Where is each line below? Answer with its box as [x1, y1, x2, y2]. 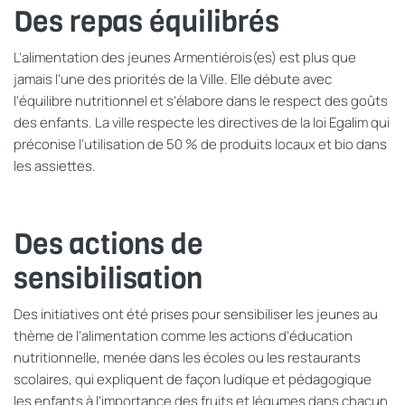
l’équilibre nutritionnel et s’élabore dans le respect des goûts [14, 90, 388, 110]
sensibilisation [14, 259, 202, 298]
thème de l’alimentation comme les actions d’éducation [14, 325, 353, 345]
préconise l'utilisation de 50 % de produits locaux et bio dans [14, 134, 387, 154]
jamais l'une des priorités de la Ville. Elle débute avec [14, 69, 332, 89]
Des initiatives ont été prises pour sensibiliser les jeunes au [14, 304, 378, 324]
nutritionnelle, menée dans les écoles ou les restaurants [14, 347, 361, 367]
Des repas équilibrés [14, 2, 279, 42]
